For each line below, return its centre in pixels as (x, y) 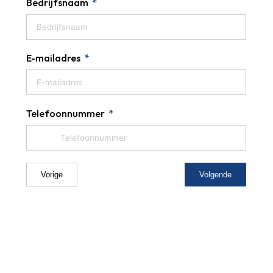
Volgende (216, 175)
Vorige (52, 175)
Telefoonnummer (66, 114)
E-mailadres (53, 58)
